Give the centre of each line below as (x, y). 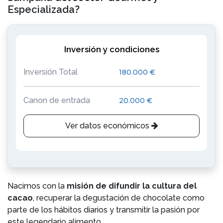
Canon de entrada (57, 100)
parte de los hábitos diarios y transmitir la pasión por (104, 210)
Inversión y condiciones (111, 49)
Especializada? (44, 9)
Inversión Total (51, 72)
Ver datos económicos (108, 126)
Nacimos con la (37, 186)
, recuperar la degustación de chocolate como (119, 198)
